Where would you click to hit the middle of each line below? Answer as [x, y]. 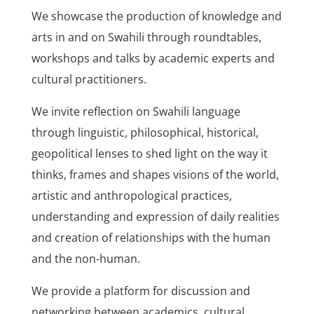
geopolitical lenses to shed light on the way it [149, 154]
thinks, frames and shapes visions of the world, [155, 175]
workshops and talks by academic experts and [153, 59]
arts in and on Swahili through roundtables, [146, 37]
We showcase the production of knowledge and [156, 16]
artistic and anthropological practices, [131, 196]
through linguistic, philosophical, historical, [145, 133]
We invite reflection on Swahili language [136, 112]
